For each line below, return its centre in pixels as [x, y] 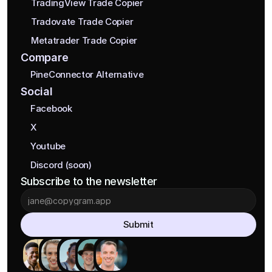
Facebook [51, 108]
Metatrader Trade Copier [84, 40]
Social [37, 91]
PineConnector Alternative [87, 74]
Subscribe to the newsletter [89, 181]
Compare [45, 57]
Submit [138, 224]
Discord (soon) [61, 165]
